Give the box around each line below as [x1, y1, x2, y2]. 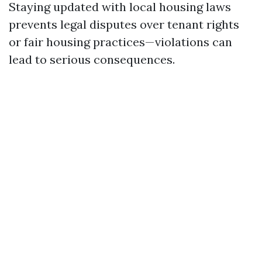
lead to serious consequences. [9, 52, 175, 67]
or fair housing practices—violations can [9, 35, 232, 49]
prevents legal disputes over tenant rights [9, 17, 239, 32]
